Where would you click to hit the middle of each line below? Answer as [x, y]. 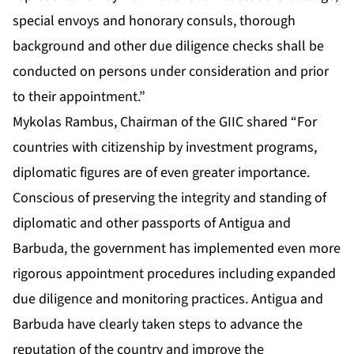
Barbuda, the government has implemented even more [177, 249]
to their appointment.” [79, 97]
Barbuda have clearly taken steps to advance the [158, 325]
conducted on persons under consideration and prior [171, 72]
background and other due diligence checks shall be [168, 47]
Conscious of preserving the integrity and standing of [169, 198]
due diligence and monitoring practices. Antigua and [168, 299]
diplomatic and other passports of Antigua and [152, 224]
